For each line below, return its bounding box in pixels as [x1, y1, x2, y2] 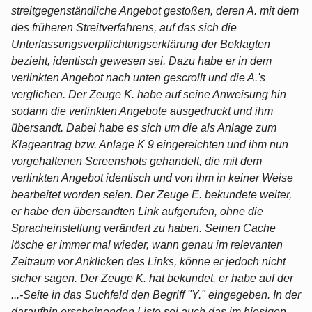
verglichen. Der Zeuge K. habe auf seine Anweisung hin [11, 88, 286, 100]
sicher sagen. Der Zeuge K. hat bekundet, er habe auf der [11, 272, 293, 284]
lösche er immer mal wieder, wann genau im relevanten [11, 238, 283, 251]
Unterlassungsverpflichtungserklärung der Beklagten [11, 38, 270, 50]
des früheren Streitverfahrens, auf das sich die [11, 21, 237, 33]
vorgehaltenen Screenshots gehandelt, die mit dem [11, 155, 262, 167]
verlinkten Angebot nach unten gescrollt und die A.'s [11, 71, 265, 84]
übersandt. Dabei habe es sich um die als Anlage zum [11, 121, 276, 134]
